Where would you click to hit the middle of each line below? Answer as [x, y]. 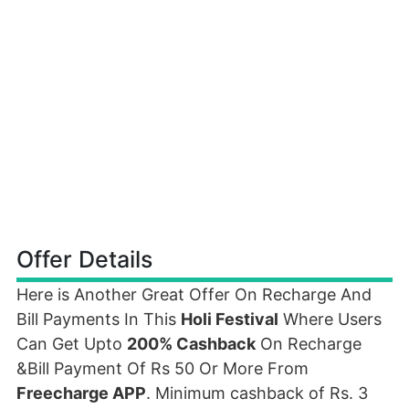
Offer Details [84, 259]
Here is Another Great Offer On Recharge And [194, 294]
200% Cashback [191, 344]
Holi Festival [230, 319]
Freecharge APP [81, 393]
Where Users [330, 319]
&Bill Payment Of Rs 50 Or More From [163, 368]
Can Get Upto [72, 344]
